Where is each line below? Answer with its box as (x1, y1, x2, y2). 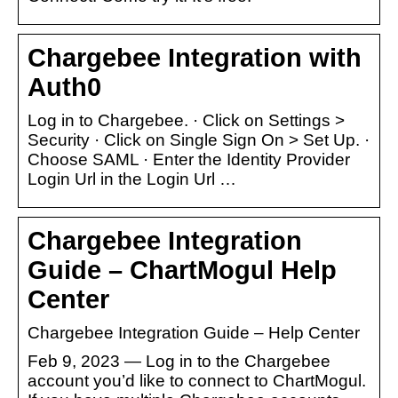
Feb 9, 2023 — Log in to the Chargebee (28, 351, 330, 370)
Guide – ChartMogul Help (28, 255, 337, 284)
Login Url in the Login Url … (28, 169, 236, 188)
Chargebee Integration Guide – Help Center (28, 322, 360, 342)
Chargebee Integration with (28, 43, 362, 72)
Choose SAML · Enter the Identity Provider (28, 149, 350, 169)
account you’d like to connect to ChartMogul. (28, 370, 366, 390)
